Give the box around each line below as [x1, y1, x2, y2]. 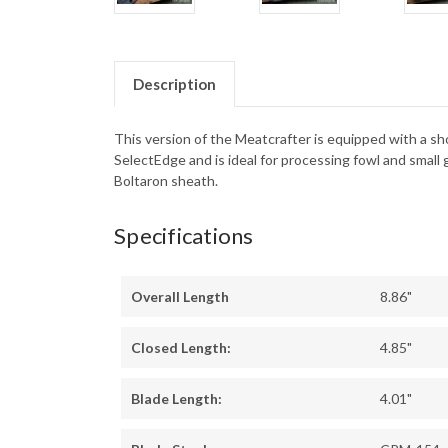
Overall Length [131, 288, 229, 306]
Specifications [114, 222, 254, 250]
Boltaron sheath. [114, 172, 218, 190]
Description [132, 75, 216, 94]
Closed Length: [131, 339, 231, 357]
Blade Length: [131, 390, 222, 408]
